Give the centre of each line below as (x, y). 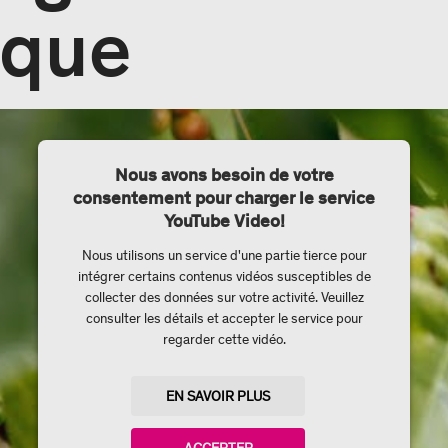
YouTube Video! (224, 221)
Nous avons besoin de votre (224, 175)
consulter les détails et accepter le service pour (224, 318)
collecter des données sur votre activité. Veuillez (224, 297)
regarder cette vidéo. (224, 339)
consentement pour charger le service (224, 198)
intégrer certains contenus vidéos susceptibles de (224, 276)
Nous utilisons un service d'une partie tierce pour (224, 255)
